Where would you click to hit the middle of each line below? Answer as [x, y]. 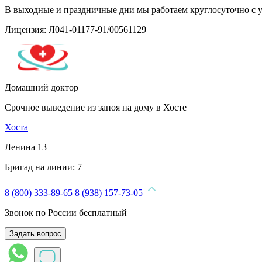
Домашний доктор [42, 87]
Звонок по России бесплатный [66, 213]
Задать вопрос [35, 234]
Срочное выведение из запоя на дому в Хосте [96, 107]
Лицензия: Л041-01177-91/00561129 [75, 30]
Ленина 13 [26, 147]
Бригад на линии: [41, 167]
